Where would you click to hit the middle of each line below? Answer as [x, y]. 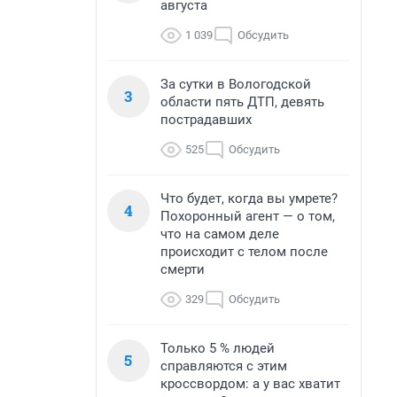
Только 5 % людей [218, 348]
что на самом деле [220, 234]
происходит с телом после [244, 252]
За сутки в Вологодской [236, 84]
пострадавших [206, 120]
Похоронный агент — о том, [248, 216]
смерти [183, 269]
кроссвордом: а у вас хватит [250, 384]
